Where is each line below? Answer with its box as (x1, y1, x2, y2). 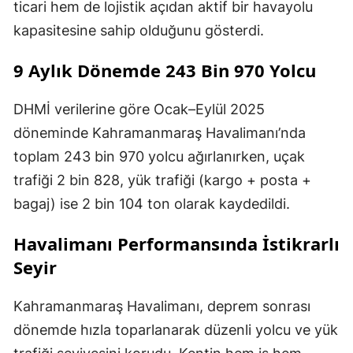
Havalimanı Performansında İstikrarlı (13, 232, 340, 256)
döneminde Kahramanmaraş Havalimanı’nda (13, 124, 306, 142)
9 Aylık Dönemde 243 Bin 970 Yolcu (13, 58, 316, 83)
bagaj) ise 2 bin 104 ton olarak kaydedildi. (13, 195, 290, 213)
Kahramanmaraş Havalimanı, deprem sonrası (13, 298, 310, 315)
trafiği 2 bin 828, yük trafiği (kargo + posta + (13, 172, 311, 189)
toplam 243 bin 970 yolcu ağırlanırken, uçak (13, 148, 305, 165)
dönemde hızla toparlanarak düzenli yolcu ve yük (13, 321, 338, 339)
